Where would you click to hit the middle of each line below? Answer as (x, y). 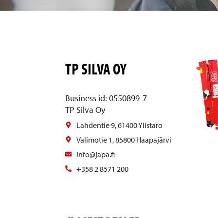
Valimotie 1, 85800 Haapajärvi (124, 139)
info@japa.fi (95, 154)
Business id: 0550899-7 (106, 98)
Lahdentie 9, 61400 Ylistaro (119, 125)
